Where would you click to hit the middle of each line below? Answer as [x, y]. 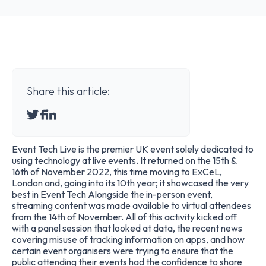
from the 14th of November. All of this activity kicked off [124, 217]
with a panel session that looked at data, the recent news [127, 228]
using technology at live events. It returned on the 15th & [124, 160]
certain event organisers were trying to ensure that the [123, 251]
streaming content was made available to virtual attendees [132, 205]
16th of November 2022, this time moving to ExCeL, [117, 172]
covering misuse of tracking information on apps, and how [128, 239]
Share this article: [68, 91]
